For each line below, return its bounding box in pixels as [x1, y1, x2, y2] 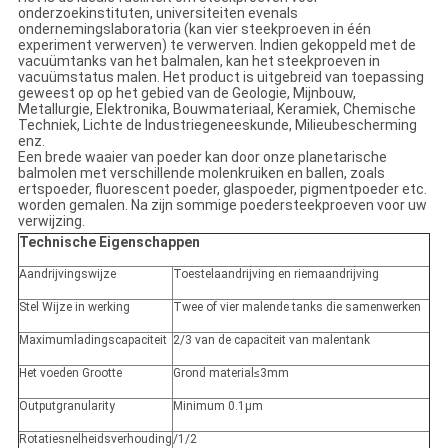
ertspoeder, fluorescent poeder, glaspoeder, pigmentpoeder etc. [17, 181, 427, 198]
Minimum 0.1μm [172, 399, 263, 414]
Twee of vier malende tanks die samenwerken [172, 300, 421, 315]
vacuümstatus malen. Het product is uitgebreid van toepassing [17, 69, 424, 86]
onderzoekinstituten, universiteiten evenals [17, 5, 298, 22]
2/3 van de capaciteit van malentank [172, 333, 370, 348]
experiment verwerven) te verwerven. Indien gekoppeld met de [17, 37, 416, 54]
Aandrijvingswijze [18, 267, 116, 282]
